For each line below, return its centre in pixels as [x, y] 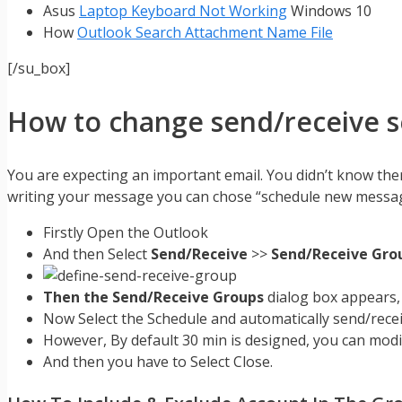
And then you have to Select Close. [158, 362]
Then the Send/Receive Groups [153, 297]
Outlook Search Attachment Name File [205, 33]
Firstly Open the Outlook [126, 233]
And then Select [97, 254]
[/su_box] [39, 69]
